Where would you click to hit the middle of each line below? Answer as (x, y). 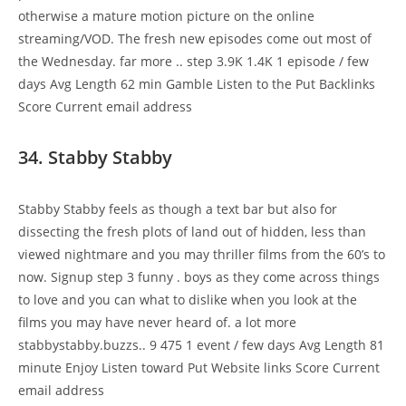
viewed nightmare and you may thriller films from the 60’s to (202, 254)
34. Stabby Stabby (95, 157)
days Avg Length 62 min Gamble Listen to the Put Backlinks (197, 84)
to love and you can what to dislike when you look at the (188, 300)
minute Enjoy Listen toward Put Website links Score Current (199, 367)
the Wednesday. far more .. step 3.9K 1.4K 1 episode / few (193, 61)
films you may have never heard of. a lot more (157, 322)
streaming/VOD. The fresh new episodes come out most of (195, 39)
